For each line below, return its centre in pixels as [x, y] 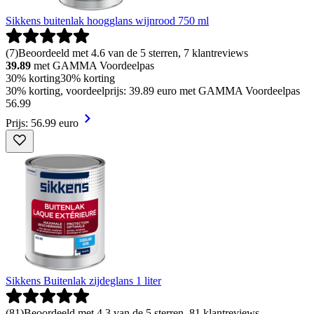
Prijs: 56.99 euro [42, 123]
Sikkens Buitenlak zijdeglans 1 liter [83, 281]
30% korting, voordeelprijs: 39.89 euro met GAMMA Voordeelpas [153, 91]
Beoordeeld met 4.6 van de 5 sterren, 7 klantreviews [133, 53]
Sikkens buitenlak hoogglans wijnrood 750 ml [107, 21]
